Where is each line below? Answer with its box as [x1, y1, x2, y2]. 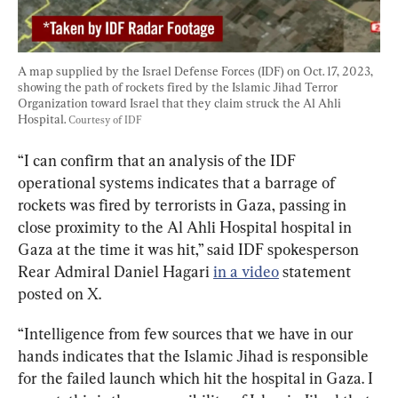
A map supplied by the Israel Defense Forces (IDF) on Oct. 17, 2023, [18, 63, 376, 78]
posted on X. [18, 283, 101, 303]
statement [279, 261, 354, 281]
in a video [213, 261, 279, 281]
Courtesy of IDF [68, 113, 142, 126]
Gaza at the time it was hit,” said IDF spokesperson [18, 239, 362, 259]
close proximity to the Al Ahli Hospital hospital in [18, 217, 355, 236]
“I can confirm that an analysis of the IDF [18, 150, 299, 170]
